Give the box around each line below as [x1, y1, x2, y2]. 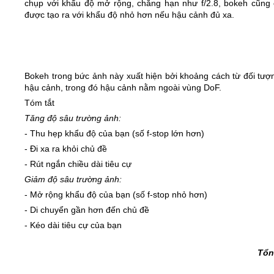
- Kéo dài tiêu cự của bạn [24, 220, 122, 230]
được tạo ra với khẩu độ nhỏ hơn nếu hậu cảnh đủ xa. [24, 9, 234, 20]
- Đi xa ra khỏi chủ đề [24, 143, 107, 154]
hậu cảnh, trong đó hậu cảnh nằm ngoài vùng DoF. [24, 82, 221, 92]
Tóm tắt [24, 97, 54, 108]
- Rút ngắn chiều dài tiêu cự [24, 158, 131, 169]
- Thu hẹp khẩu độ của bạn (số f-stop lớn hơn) [24, 128, 204, 138]
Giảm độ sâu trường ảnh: [24, 174, 122, 184]
